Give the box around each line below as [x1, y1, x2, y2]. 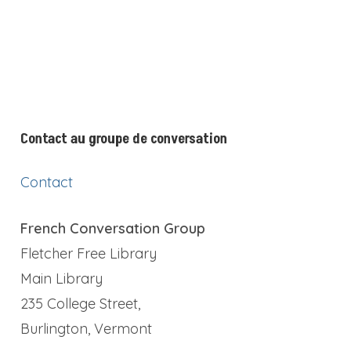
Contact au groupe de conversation [20, 128, 228, 149]
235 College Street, [20, 294, 141, 313]
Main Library [20, 269, 103, 288]
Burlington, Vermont [20, 319, 153, 338]
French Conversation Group [20, 219, 206, 237]
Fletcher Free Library [20, 244, 157, 262]
